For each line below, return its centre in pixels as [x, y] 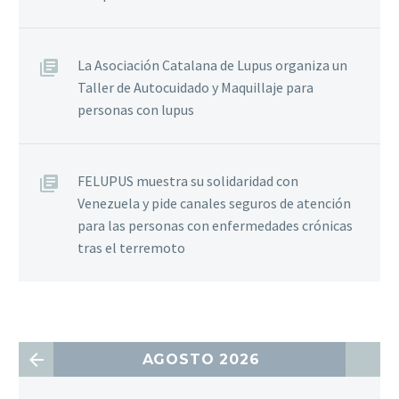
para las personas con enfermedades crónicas [215, 226]
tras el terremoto [131, 248]
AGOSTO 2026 [201, 360]
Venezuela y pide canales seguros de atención [214, 204]
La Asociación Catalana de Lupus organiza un [212, 65]
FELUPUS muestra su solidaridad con [188, 181]
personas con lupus [136, 110]
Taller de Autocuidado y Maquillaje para [195, 88]
